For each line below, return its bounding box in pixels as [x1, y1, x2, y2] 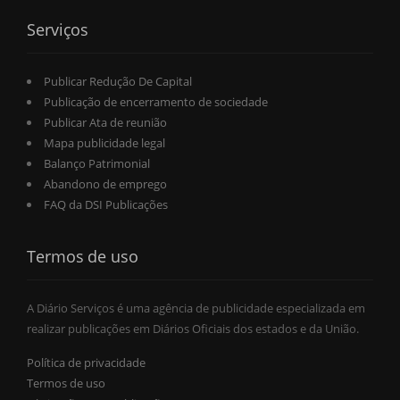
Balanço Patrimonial [44, 154, 150, 171]
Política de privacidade [27, 354, 146, 371]
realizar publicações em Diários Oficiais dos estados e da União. [27, 320, 359, 337]
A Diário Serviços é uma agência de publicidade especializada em [27, 299, 365, 316]
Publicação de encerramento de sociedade [44, 93, 268, 110]
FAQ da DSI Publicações [44, 196, 168, 212]
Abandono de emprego [44, 175, 167, 192]
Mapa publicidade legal [44, 134, 165, 151]
